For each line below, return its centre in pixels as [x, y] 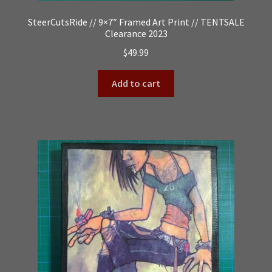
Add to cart [136, 83]
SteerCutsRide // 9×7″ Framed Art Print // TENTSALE [136, 22]
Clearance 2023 [136, 34]
